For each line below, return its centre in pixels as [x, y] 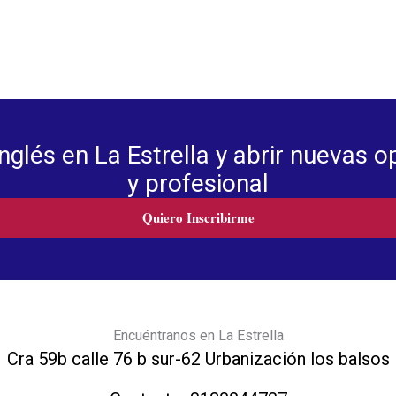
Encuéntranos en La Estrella [198, 335]
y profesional [198, 183]
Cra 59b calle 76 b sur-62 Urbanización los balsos [198, 358]
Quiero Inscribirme [198, 217]
